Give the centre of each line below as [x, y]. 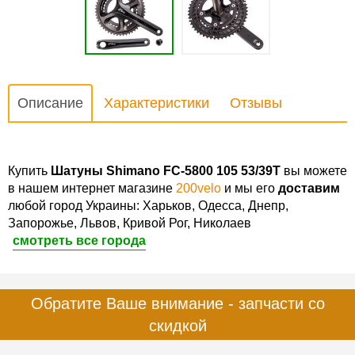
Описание [50, 103]
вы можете [314, 170]
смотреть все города [79, 240]
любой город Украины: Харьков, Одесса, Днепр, [148, 205]
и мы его [250, 188]
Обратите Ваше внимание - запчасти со [177, 303]
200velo [198, 188]
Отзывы [256, 103]
